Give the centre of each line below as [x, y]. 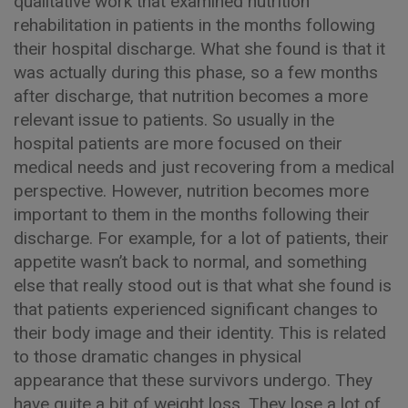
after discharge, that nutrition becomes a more [191, 97]
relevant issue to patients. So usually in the [174, 120]
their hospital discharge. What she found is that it [199, 49]
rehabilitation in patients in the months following [194, 25]
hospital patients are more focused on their [178, 144]
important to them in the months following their [192, 215]
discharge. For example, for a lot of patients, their [201, 239]
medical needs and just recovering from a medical [204, 168]
